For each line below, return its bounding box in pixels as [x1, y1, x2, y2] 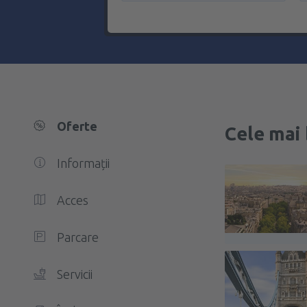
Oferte [57, 119, 97, 133]
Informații [57, 156, 110, 170]
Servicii [57, 267, 93, 281]
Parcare [57, 230, 99, 244]
